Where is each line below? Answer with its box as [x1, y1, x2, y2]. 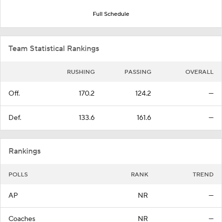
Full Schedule [93, 10, 129, 18]
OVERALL [185, 68, 214, 76]
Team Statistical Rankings [8, 44, 99, 54]
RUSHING [67, 68, 95, 76]
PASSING [124, 68, 151, 76]
